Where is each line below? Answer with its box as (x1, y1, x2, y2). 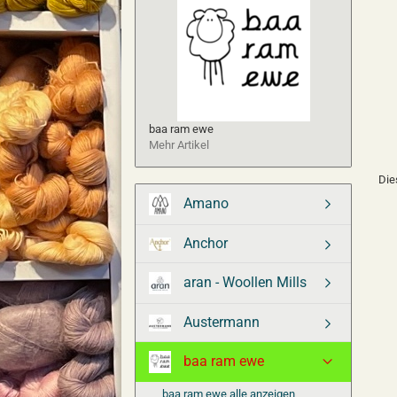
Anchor (180, 235, 228, 252)
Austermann (180, 314, 260, 331)
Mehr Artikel (149, 138, 209, 152)
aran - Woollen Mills (180, 273, 307, 291)
